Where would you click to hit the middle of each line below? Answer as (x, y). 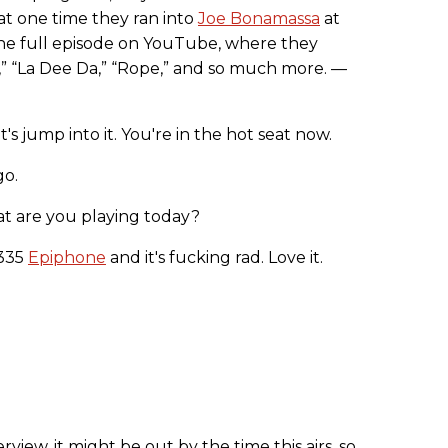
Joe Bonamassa (259, 19)
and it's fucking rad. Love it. (214, 258)
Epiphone (67, 258)
